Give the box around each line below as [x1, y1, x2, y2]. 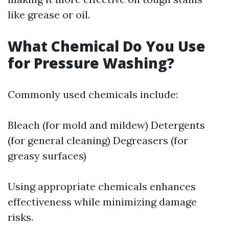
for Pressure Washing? [8, 53, 174, 73]
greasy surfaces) [8, 149, 86, 162]
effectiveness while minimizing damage [8, 195, 197, 208]
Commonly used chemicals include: [8, 88, 178, 101]
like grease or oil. [8, 8, 90, 21]
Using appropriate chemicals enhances [8, 180, 196, 193]
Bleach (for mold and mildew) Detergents [8, 119, 205, 131]
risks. [8, 211, 33, 223]
